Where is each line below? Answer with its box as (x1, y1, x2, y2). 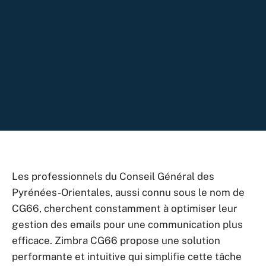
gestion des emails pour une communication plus (12, 218, 243, 230)
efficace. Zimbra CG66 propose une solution (12, 235, 220, 246)
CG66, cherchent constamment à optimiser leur (12, 202, 237, 214)
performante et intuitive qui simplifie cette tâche (12, 251, 242, 262)
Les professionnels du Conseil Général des (12, 170, 214, 182)
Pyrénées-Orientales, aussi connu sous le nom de (12, 186, 245, 198)
